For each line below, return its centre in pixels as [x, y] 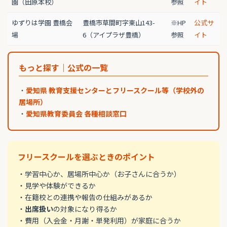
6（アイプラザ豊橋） [114, 35]
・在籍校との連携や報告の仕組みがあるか [85, 197]
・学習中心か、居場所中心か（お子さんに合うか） [99, 174]
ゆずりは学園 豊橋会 [42, 23]
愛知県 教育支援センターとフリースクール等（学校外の [115, 90]
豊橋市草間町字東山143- [119, 23]
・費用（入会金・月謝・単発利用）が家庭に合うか [99, 221]
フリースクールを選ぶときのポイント [86, 157]
